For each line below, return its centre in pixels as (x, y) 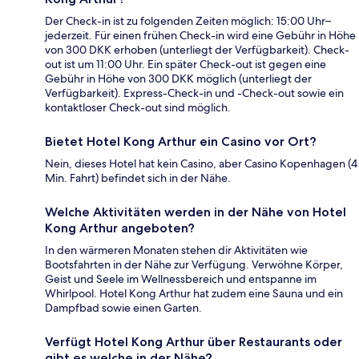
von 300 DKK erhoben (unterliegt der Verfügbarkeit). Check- (197, 49)
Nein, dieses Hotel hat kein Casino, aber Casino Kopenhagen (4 (201, 163)
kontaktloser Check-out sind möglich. (138, 107)
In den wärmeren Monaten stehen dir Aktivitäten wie (176, 250)
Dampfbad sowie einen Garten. (123, 307)
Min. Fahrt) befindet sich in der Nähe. (138, 177)
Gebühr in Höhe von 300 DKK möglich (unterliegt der (178, 78)
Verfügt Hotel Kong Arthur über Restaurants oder (194, 341)
